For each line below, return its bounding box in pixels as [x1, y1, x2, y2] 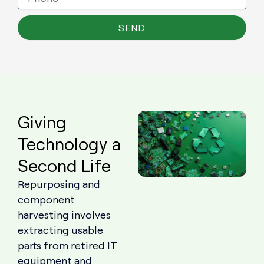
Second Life [18, 154, 111, 177]
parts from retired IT [18, 239, 117, 252]
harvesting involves [18, 208, 111, 222]
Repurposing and [18, 177, 100, 191]
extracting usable [18, 223, 103, 237]
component [18, 193, 75, 206]
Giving [18, 111, 67, 133]
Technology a [18, 133, 121, 155]
